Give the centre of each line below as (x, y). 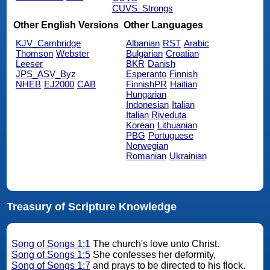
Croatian (182, 53)
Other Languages (163, 25)
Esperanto (146, 74)
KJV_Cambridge (49, 43)
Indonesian (147, 104)
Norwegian (147, 145)
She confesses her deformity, (154, 254)
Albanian (143, 43)
